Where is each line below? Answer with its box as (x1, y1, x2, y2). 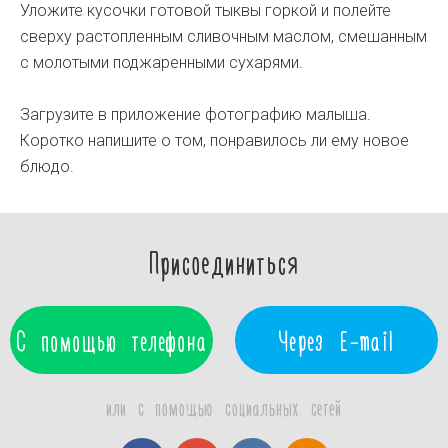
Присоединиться (148, 242, 300, 280)
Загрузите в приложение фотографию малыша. (20, 105, 371, 124)
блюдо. (20, 157, 74, 176)
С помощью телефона (15, 323, 208, 357)
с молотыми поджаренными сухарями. (20, 53, 303, 72)
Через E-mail (279, 323, 394, 357)
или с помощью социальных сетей (106, 394, 342, 420)
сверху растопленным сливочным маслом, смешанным (20, 27, 427, 46)
